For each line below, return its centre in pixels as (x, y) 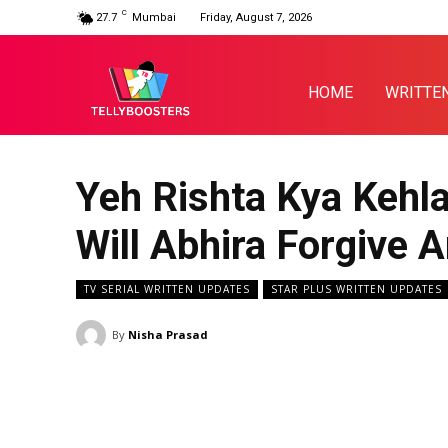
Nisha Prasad (168, 335)
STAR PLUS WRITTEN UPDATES (356, 289)
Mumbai (154, 17)
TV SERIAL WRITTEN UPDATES (167, 289)
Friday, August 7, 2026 (256, 17)
